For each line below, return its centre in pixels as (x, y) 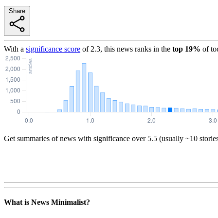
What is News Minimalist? (47, 202)
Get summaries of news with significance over (75, 138)
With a (14, 49)
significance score (53, 49)
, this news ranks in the (135, 49)
